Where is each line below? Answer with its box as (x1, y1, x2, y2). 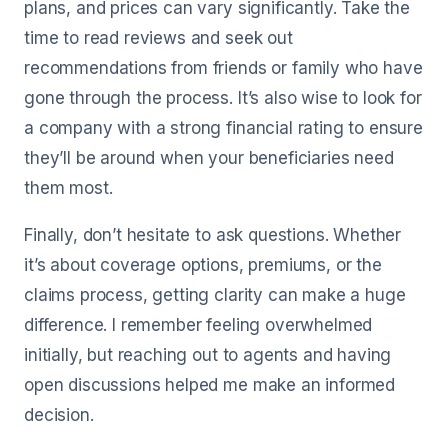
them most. (24, 178, 113, 198)
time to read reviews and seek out (24, 28, 293, 48)
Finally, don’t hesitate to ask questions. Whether (24, 225, 402, 245)
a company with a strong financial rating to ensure (24, 118, 423, 138)
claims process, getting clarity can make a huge (24, 285, 406, 305)
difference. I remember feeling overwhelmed (24, 315, 373, 335)
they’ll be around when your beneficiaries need (24, 148, 394, 168)
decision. (24, 405, 94, 425)
